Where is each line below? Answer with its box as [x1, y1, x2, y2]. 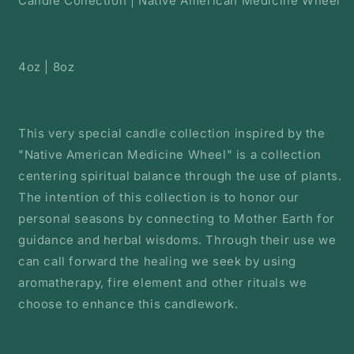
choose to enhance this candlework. [18, 296, 239, 312]
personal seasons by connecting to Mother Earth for [18, 211, 336, 227]
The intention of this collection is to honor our [18, 190, 299, 205]
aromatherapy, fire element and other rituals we [18, 275, 307, 291]
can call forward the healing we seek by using [18, 254, 297, 269]
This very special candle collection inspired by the [18, 126, 326, 141]
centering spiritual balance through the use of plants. [18, 168, 342, 184]
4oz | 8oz [18, 59, 75, 75]
